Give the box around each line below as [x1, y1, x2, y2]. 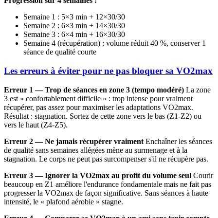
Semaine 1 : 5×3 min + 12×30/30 [23, 13, 125, 21]
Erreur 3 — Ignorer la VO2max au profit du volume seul [4, 171, 191, 180]
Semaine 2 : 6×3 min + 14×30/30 [23, 21, 125, 30]
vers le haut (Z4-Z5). [4, 120, 68, 129]
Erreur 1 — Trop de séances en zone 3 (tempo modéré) [4, 85, 184, 94]
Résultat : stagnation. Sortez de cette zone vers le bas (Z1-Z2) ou [4, 111, 201, 120]
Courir [191, 171, 213, 180]
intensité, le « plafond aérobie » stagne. [4, 197, 123, 206]
